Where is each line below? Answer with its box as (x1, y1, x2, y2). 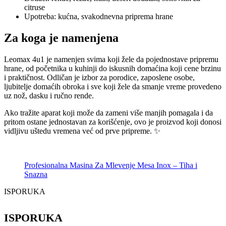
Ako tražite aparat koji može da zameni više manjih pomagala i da (4, 108, 213, 117)
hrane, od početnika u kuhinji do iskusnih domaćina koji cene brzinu (4, 64, 221, 73)
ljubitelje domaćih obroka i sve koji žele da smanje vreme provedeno (4, 82, 221, 91)
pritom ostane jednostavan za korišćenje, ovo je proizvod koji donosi (4, 117, 221, 126)
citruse (24, 3, 45, 12)
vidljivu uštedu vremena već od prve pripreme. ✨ (4, 126, 160, 135)
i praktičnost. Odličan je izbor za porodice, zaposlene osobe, (4, 73, 195, 82)
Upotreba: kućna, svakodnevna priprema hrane (24, 12, 173, 21)
